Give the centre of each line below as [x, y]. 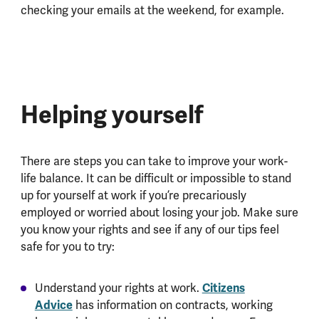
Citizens [223, 288]
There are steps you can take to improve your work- [154, 162]
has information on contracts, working [172, 305]
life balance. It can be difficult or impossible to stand [156, 179]
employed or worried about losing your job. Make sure [159, 213]
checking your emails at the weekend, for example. [152, 10]
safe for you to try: [67, 247]
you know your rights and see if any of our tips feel [150, 230]
